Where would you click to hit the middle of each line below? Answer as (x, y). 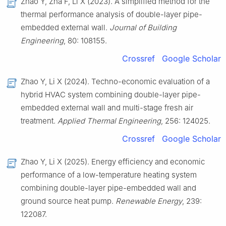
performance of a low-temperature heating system (109, 175)
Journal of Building (143, 28)
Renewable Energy (149, 201)
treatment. (39, 121)
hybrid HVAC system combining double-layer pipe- (111, 95)
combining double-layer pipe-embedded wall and (108, 188)
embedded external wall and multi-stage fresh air (107, 108)
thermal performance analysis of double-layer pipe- (111, 15)
